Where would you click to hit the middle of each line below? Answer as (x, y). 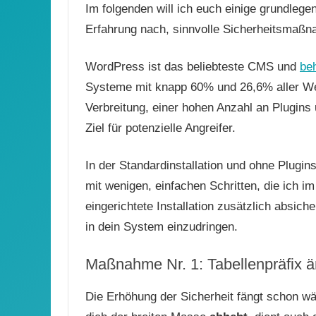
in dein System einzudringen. (162, 226)
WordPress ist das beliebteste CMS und (193, 66)
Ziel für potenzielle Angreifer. (160, 128)
